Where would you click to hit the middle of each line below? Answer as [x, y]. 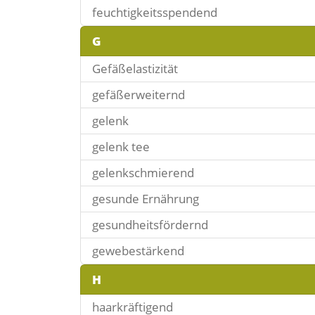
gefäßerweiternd [139, 95]
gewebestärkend [138, 251]
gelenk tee [121, 147]
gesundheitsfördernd [150, 225]
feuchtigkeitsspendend [155, 12]
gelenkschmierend [143, 173]
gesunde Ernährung [146, 199]
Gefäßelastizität [135, 69]
